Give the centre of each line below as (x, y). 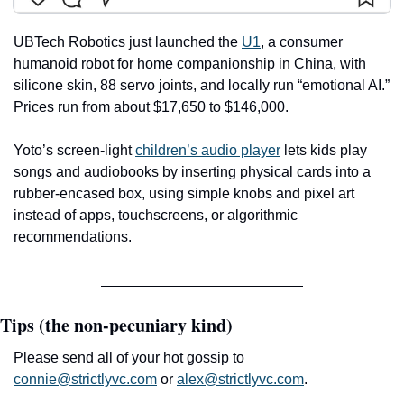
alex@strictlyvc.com (240, 379)
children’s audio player (208, 150)
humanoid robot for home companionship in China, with (190, 63)
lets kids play (324, 150)
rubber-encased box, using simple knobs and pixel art (184, 193)
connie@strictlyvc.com (85, 379)
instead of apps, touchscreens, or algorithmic (156, 215)
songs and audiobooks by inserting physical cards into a (192, 171)
